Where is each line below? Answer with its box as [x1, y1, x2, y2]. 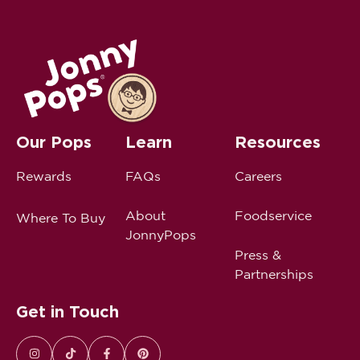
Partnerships [235, 266, 313, 281]
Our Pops [16, 132, 92, 152]
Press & [235, 247, 281, 262]
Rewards [16, 168, 72, 183]
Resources [235, 132, 321, 152]
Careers [235, 168, 282, 183]
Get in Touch [16, 301, 119, 321]
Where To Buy [16, 210, 105, 225]
